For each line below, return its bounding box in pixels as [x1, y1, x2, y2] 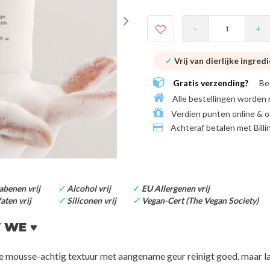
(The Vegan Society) [185, 195, 259, 206]
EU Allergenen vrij [141, 183, 210, 193]
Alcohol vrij [66, 183, 111, 193]
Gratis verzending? [173, 78, 248, 89]
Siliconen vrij [64, 195, 116, 206]
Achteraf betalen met [169, 122, 254, 133]
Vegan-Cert [139, 195, 186, 206]
